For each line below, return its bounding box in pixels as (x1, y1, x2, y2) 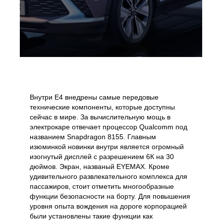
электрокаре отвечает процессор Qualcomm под (30, 123, 187, 131)
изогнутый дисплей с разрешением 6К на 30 (30, 153, 174, 161)
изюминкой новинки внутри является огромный (30, 143, 184, 151)
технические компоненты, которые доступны (30, 103, 175, 111)
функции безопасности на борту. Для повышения (30, 192, 190, 201)
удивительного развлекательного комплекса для (30, 172, 187, 181)
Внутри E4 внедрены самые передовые (30, 93, 159, 102)
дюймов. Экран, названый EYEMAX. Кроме (30, 163, 169, 171)
